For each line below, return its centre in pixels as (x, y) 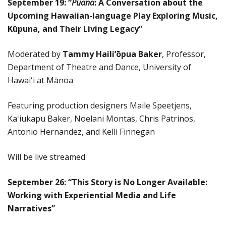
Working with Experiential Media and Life (92, 195)
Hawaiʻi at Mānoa (40, 80)
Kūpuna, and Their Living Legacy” (75, 29)
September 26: (38, 182)
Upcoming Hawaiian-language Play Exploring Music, (113, 15)
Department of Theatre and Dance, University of (99, 67)
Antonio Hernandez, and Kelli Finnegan (81, 131)
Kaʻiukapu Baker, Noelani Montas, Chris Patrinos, (101, 118)
